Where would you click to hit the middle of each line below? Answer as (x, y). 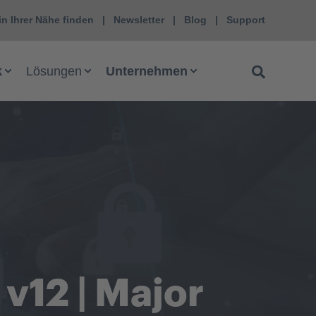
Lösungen (54, 71)
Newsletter (139, 20)
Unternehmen (147, 71)
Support (246, 20)
